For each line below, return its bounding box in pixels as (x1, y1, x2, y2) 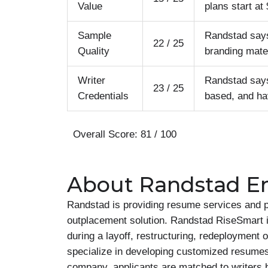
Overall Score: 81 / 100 (67, 128, 176, 140)
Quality (78, 45, 109, 57)
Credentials (78, 90, 129, 102)
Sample (78, 30, 111, 41)
